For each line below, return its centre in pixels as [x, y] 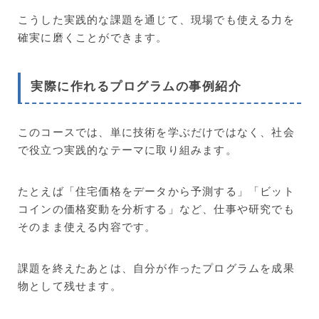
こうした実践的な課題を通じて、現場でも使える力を [156, 20]
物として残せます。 [70, 285]
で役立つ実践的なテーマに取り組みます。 [127, 149]
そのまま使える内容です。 [87, 226]
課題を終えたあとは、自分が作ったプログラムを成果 [156, 267]
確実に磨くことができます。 [93, 37]
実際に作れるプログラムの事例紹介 [136, 86]
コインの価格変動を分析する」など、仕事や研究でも [156, 208]
